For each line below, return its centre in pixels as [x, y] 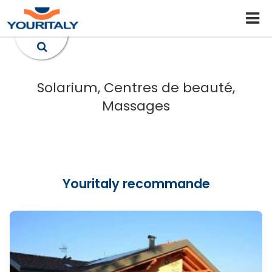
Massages [136, 106]
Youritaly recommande [136, 184]
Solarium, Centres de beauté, [136, 88]
